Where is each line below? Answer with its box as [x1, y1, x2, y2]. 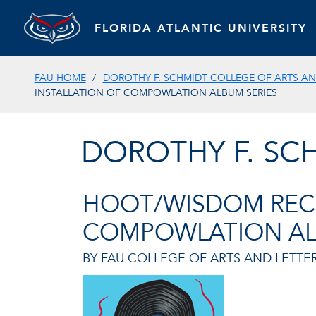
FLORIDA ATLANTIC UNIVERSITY [94, 20, 307, 36]
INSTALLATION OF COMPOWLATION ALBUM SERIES [34, 86, 277, 99]
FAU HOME [34, 71, 86, 85]
